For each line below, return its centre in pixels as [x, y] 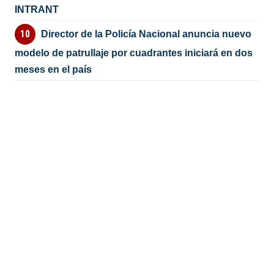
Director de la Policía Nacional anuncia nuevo [146, 34]
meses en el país [54, 69]
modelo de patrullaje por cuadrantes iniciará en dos [134, 53]
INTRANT [37, 10]
